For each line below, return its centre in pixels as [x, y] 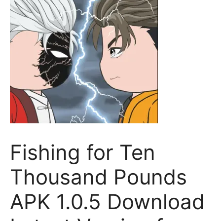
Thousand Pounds [98, 177]
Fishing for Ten [83, 152]
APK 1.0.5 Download [107, 202]
